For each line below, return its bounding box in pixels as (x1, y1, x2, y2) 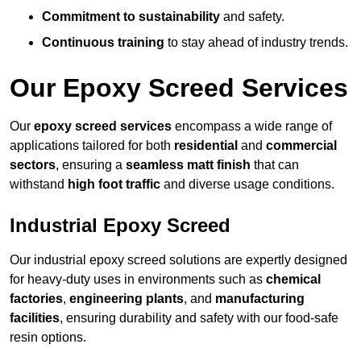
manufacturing (215, 292, 305, 306)
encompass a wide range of (172, 119, 332, 134)
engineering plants (69, 292, 184, 306)
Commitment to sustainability (42, 10, 220, 24)
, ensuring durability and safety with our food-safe (60, 311, 338, 326)
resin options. (10, 330, 86, 345)
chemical (266, 272, 321, 287)
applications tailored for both (10, 139, 174, 153)
